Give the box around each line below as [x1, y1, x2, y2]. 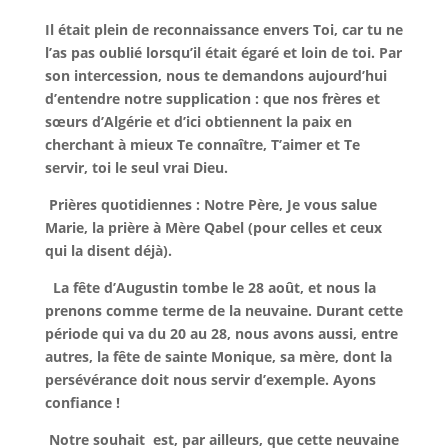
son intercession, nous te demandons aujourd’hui [44, 66, 387, 85]
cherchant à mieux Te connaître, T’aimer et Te [44, 135, 360, 154]
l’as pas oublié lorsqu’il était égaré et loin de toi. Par [44, 43, 402, 62]
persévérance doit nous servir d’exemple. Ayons [44, 370, 376, 389]
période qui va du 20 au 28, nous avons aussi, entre [44, 324, 398, 343]
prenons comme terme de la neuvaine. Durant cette [44, 301, 403, 320]
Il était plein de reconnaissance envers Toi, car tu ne [44, 20, 403, 39]
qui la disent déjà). [44, 241, 172, 260]
